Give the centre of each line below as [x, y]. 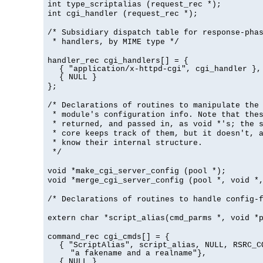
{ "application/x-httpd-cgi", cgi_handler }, [160, 69]
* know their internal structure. [125, 143]
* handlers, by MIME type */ [113, 42]
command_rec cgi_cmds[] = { [109, 237]
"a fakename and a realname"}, [139, 254]
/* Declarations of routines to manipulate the [153, 106]
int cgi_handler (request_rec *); [123, 14]
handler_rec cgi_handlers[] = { [118, 61]
